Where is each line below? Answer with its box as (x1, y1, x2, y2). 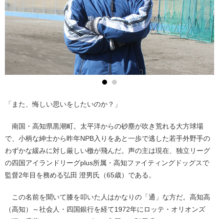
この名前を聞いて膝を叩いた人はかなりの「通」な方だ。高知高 (5, 193, 210, 201)
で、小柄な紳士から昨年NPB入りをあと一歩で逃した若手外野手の (5, 134, 210, 142)
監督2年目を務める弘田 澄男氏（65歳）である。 (5, 171, 155, 179)
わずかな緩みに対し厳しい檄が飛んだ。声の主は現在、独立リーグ (5, 146, 210, 154)
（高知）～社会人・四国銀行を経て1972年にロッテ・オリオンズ (5, 205, 205, 213)
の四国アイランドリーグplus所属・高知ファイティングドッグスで (5, 158, 209, 167)
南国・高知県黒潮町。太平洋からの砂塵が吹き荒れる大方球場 (5, 122, 203, 130)
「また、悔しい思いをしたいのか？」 (5, 100, 121, 108)
